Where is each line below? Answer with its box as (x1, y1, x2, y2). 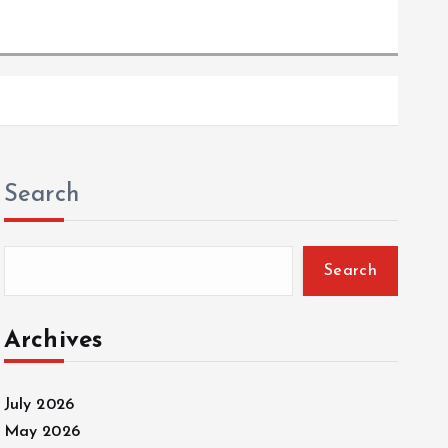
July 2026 (3, 397, 74, 413)
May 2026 (3, 424, 80, 440)
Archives (3, 329, 103, 353)
